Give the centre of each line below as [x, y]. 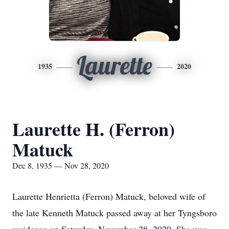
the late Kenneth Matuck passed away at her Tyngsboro [114, 213]
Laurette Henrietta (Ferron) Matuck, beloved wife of [109, 196]
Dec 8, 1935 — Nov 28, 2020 [61, 165]
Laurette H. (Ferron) [94, 129]
